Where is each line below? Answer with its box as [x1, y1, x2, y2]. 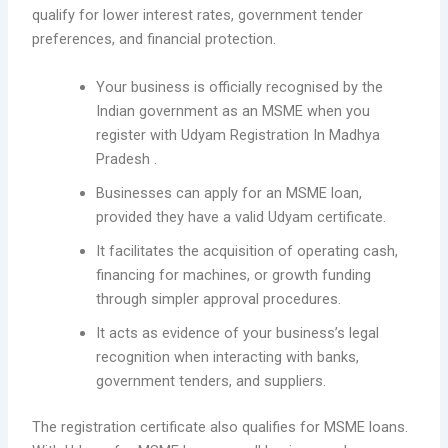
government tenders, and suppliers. [96, 371, 327, 390]
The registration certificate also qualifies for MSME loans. [32, 417, 409, 436]
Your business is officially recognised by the [96, 77, 384, 96]
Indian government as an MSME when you [96, 101, 371, 120]
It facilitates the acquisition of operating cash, [96, 241, 399, 260]
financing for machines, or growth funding [96, 265, 372, 284]
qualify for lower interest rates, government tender [32, 6, 364, 25]
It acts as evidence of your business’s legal [96, 323, 380, 342]
